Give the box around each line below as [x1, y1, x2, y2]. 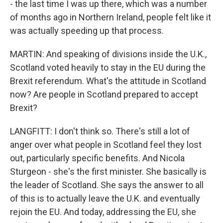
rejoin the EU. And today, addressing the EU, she [10, 207, 196, 217]
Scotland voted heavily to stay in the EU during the [10, 62, 206, 73]
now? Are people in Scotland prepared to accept [10, 89, 198, 100]
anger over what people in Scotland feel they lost [10, 139, 202, 150]
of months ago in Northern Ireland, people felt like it [10, 12, 211, 22]
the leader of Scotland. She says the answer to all [10, 180, 204, 190]
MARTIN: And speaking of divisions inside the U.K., [10, 49, 207, 59]
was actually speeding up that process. [10, 25, 164, 36]
